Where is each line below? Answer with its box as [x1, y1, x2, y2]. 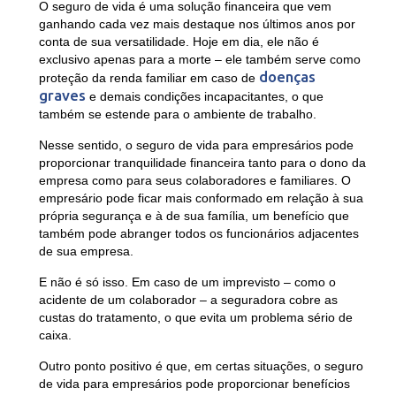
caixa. [38, 328, 72, 343]
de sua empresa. [38, 244, 137, 259]
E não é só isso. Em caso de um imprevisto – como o [38, 275, 336, 290]
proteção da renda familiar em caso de [38, 71, 259, 86]
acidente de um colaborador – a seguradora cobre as [38, 293, 338, 308]
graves [38, 87, 86, 104]
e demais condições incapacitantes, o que [85, 89, 324, 104]
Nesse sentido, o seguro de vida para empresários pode [38, 138, 354, 153]
